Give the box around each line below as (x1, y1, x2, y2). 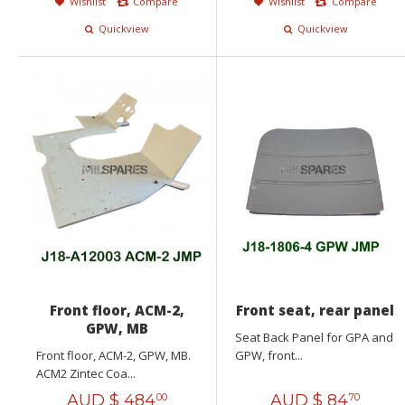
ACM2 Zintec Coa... (36, 364, 136, 381)
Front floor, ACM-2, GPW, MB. (36, 346, 193, 363)
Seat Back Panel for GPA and (234, 328, 393, 345)
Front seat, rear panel (236, 300, 395, 319)
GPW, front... (234, 346, 303, 363)
